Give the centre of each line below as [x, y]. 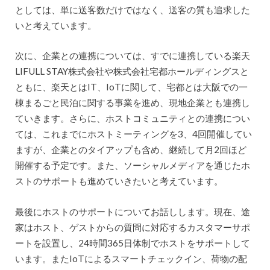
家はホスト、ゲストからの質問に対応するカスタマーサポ [132, 227]
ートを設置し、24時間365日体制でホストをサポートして [132, 243]
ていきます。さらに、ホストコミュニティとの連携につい [132, 118]
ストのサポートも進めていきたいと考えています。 [119, 181]
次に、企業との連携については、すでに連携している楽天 [132, 56]
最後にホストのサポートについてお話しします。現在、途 [132, 211]
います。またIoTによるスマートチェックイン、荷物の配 [131, 258]
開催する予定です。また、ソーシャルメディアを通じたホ [132, 165]
